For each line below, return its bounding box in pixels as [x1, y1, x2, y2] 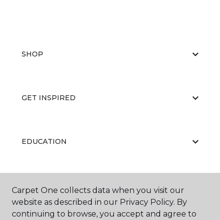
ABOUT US [22, 181, 60, 190]
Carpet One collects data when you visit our [12, 186, 184, 195]
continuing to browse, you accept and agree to [12, 209, 196, 219]
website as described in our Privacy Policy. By [12, 197, 187, 207]
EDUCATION [22, 137, 67, 146]
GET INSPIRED [22, 93, 76, 103]
